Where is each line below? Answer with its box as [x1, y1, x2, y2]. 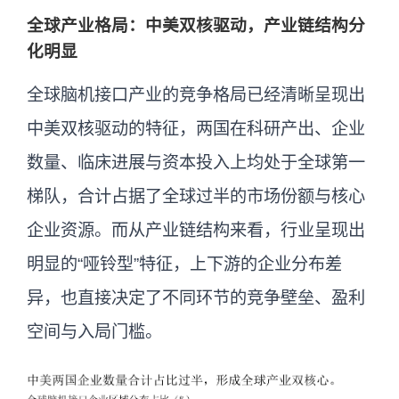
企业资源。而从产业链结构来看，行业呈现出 [27, 221, 365, 240]
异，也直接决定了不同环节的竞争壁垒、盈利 [27, 289, 365, 308]
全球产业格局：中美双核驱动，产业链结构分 [27, 16, 365, 36]
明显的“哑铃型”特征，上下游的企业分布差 [27, 255, 342, 274]
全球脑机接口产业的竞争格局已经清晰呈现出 [27, 85, 365, 105]
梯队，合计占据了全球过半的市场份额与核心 [27, 187, 365, 207]
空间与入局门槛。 [27, 322, 162, 342]
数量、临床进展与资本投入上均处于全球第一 [27, 153, 365, 173]
